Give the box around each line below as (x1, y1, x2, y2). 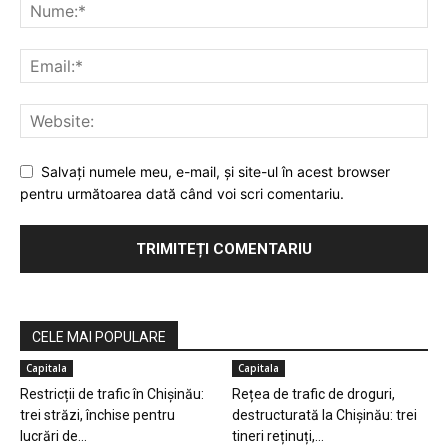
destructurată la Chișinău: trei (231, 407, 417, 424)
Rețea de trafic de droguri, (231, 386, 395, 403)
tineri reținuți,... (231, 428, 324, 445)
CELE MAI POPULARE (32, 329, 166, 346)
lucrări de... (20, 428, 87, 445)
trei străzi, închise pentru (20, 407, 175, 424)
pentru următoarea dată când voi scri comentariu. (20, 185, 344, 203)
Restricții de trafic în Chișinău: (20, 386, 204, 403)
